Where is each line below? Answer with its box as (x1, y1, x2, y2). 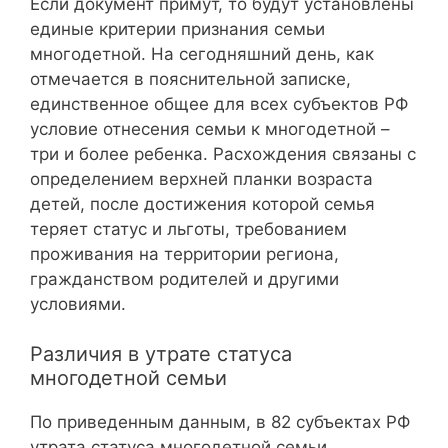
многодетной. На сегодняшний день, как (30, 43, 374, 64)
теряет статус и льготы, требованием (30, 218, 347, 239)
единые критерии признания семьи (30, 18, 325, 39)
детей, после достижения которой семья (30, 193, 375, 214)
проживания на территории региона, (30, 243, 339, 264)
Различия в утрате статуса (30, 342, 292, 366)
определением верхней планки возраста (30, 168, 373, 189)
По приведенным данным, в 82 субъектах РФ (30, 412, 410, 432)
